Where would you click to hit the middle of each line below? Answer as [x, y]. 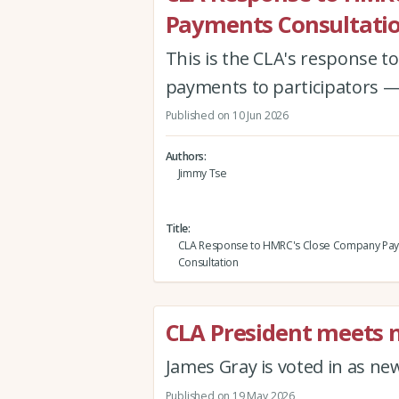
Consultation [208, 262]
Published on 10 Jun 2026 [227, 116]
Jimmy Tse [202, 173]
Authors [185, 156]
